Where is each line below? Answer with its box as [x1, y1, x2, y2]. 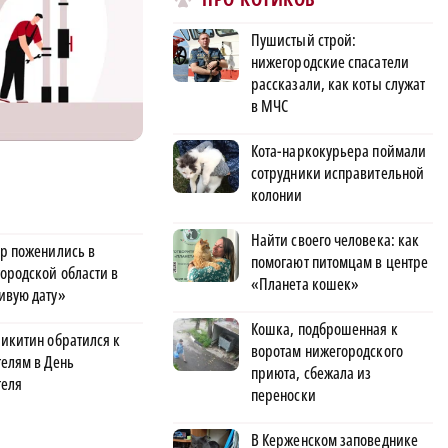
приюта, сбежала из [251, 361, 372, 384]
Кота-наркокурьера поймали [251, 139, 427, 162]
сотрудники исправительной [251, 161, 425, 184]
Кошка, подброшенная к [251, 317, 398, 340]
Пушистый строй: [251, 28, 357, 51]
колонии [251, 183, 303, 206]
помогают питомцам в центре [251, 250, 429, 273]
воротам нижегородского [251, 339, 403, 362]
